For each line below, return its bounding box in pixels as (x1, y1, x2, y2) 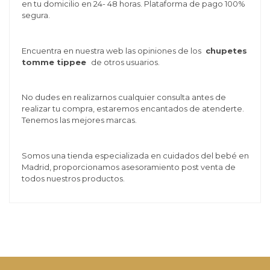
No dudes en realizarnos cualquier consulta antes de (21, 92, 226, 102)
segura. (21, 10, 50, 20)
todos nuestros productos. (21, 174, 127, 184)
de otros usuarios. (90, 57, 160, 67)
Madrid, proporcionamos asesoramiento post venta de (21, 162, 236, 172)
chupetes (202, 45, 247, 55)
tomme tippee (21, 57, 86, 67)
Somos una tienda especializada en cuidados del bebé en (21, 151, 249, 161)
